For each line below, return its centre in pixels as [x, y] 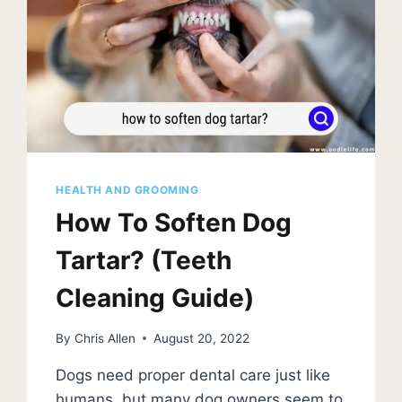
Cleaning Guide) [155, 298]
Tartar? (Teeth [144, 261]
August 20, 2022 [201, 338]
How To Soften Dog [174, 223]
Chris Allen [105, 338]
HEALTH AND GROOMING [127, 190]
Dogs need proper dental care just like [193, 375]
